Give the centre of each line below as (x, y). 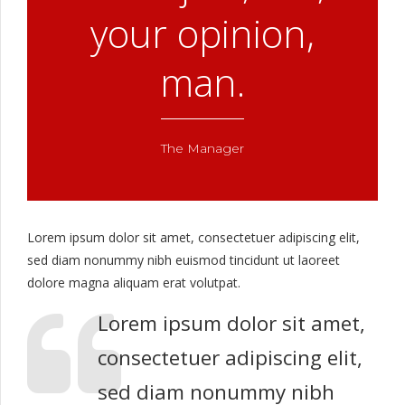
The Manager (202, 148)
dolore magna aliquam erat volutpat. (134, 282)
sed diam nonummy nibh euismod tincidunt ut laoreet (184, 259)
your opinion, (202, 33)
